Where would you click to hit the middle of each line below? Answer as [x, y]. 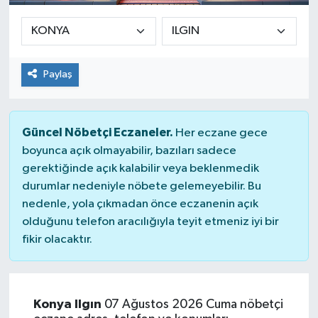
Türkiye [60, 170]
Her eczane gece [220, 133]
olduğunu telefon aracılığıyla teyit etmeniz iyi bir [150, 221]
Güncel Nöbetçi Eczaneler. [97, 132]
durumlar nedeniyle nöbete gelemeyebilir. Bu [141, 186]
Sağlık [57, 25]
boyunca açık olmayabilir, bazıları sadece [129, 150]
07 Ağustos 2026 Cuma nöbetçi [192, 304]
